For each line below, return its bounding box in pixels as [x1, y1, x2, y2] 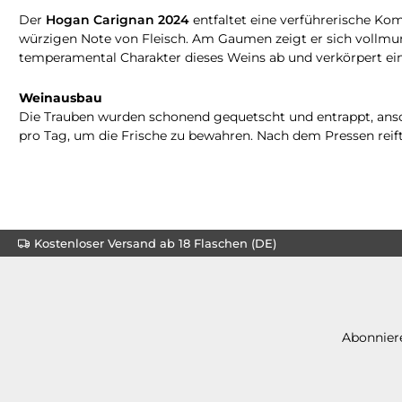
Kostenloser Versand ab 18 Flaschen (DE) [34, 235, 276, 250]
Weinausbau [19, 89, 102, 106]
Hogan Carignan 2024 [46, 11, 189, 28]
